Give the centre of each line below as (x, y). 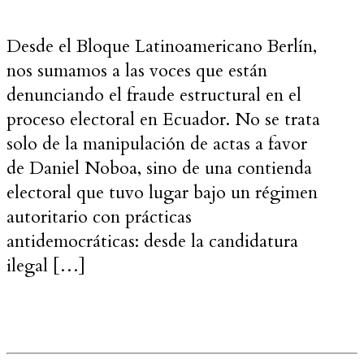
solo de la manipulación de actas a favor (157, 144)
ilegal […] (46, 266)
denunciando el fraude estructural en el (154, 95)
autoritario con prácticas (99, 217)
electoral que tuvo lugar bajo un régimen (162, 193)
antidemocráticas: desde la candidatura (152, 242)
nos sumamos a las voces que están (137, 71)
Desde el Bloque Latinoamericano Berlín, (162, 47)
